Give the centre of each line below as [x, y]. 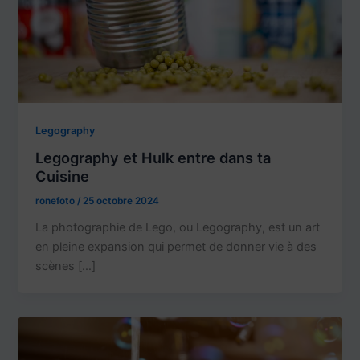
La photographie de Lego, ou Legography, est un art [178, 228]
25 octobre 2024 [121, 201]
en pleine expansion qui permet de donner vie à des [176, 247]
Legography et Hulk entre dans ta [153, 158]
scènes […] [66, 266]
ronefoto [57, 201]
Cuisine [63, 176]
